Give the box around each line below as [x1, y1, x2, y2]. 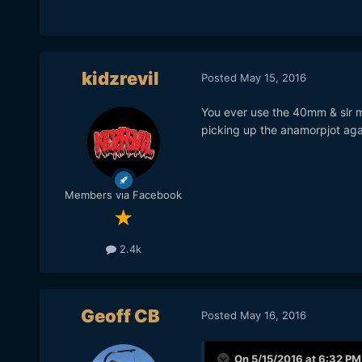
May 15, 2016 [239, 70, 306, 84]
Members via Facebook [65, 188, 183, 202]
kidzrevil [81, 68, 159, 90]
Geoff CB [80, 305, 160, 327]
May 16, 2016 [239, 308, 306, 322]
